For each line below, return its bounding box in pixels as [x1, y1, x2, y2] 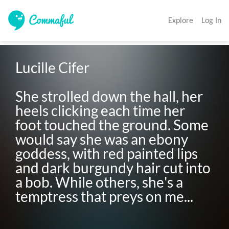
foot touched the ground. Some [15, 116, 209, 134]
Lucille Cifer [15, 59, 93, 77]
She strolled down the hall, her [15, 87, 203, 105]
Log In [201, 15, 221, 25]
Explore [168, 15, 193, 25]
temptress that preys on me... [15, 188, 194, 205]
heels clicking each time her [15, 102, 186, 120]
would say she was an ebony [15, 130, 189, 148]
